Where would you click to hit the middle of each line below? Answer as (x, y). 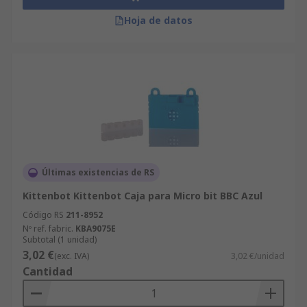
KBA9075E (96, 229)
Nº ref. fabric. (48, 229)
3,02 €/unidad (258, 256)
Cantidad (48, 271)
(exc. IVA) (72, 256)
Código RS (43, 215)
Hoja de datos (158, 20)
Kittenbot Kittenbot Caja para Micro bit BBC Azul (143, 196)
